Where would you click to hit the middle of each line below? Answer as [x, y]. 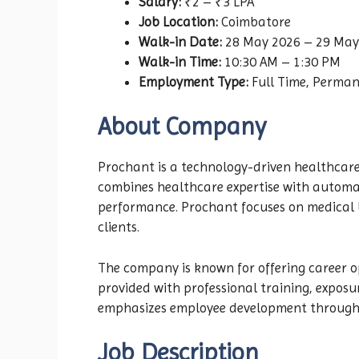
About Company [182, 127]
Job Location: [178, 21]
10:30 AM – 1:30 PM [281, 61]
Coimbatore [254, 21]
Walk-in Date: [180, 41]
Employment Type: [194, 81]
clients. [119, 227]
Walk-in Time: [180, 61]
